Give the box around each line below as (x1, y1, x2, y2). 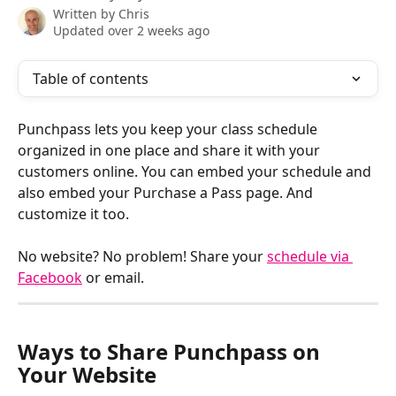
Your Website (18, 360, 156, 390)
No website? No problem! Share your (18, 247, 267, 266)
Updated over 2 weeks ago (53, 22, 209, 39)
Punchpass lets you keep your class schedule (18, 119, 321, 139)
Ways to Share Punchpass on (18, 337, 325, 367)
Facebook (18, 268, 82, 287)
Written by (53, 5, 118, 22)
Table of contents (33, 69, 148, 88)
